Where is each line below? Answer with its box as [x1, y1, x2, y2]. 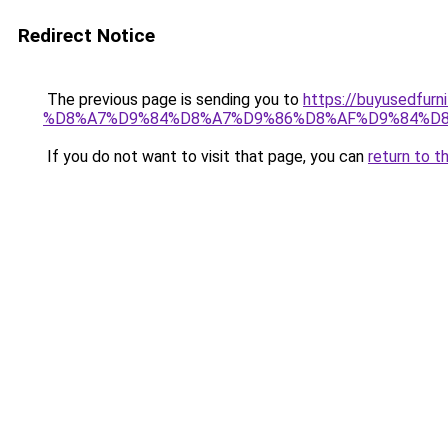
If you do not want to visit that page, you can [43, 147, 368, 166]
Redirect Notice [18, 24, 155, 47]
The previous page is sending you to [43, 90, 303, 109]
